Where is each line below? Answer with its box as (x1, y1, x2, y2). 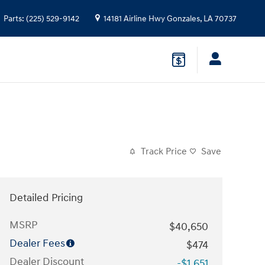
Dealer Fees (9, 236, 65, 250)
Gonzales (167, 14, 200, 24)
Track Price (141, 146, 187, 157)
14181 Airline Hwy (104, 14, 165, 24)
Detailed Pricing (9, 190, 83, 205)
